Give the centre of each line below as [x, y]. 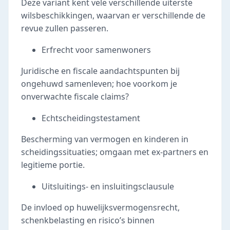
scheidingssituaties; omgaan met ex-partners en [115, 152]
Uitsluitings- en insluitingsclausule [108, 186]
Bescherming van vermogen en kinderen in [105, 139]
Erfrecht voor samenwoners [96, 50]
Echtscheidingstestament [91, 118]
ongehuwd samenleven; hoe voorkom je [99, 84]
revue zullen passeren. [65, 28]
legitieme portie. [53, 165]
